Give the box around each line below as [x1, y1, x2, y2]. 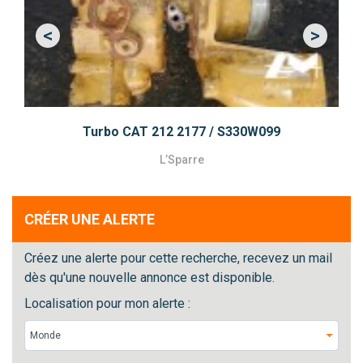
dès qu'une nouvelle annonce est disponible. [24, 270, 275, 286]
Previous [46, 34, 98, 50]
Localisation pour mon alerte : [24, 296, 190, 312]
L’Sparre [159, 153, 204, 167]
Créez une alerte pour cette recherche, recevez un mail [24, 250, 332, 267]
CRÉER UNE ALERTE [24, 211, 155, 228]
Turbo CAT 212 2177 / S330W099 [83, 124, 280, 140]
